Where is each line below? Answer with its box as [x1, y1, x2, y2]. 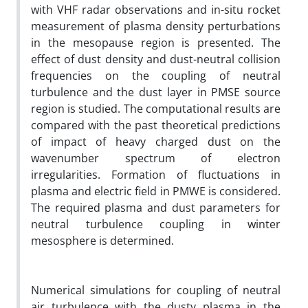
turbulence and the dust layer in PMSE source [31, 84, 280, 100]
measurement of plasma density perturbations [31, 18, 280, 34]
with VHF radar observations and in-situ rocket [31, 1, 280, 17]
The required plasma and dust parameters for [31, 199, 280, 215]
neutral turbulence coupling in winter [31, 216, 280, 232]
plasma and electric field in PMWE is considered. [31, 183, 280, 199]
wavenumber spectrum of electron [31, 150, 280, 166]
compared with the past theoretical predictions [31, 117, 280, 133]
